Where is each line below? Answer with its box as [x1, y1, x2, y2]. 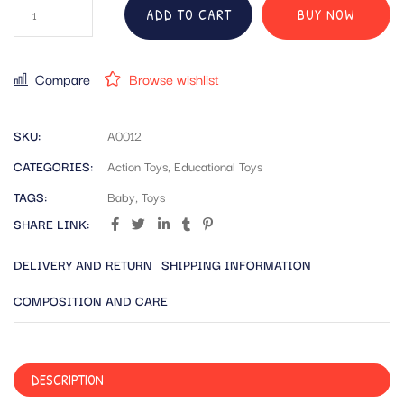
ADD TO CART [145, 5, 232, 25]
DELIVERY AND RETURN [14, 254, 152, 275]
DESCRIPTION [32, 370, 104, 390]
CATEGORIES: [14, 156, 93, 177]
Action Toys [107, 156, 168, 177]
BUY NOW [297, 5, 355, 25]
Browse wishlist [129, 68, 219, 90]
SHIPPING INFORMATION [161, 254, 311, 275]
